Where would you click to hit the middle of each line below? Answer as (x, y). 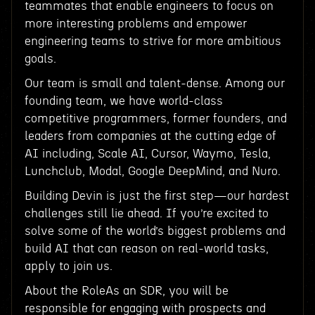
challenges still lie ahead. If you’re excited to (146, 213)
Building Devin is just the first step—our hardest (156, 196)
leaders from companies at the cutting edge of (150, 136)
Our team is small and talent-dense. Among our (154, 83)
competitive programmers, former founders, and (155, 118)
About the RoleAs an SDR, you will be (126, 291)
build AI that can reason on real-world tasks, (146, 249)
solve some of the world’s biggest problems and (155, 231)
